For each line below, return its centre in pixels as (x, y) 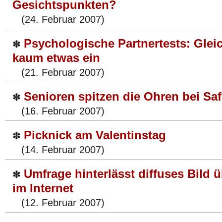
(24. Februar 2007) (58, 19)
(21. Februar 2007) (58, 72)
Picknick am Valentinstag (95, 135)
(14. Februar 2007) (58, 150)
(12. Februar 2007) (58, 203)
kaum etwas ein (56, 58)
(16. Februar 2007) (58, 111)
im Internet (43, 188)
